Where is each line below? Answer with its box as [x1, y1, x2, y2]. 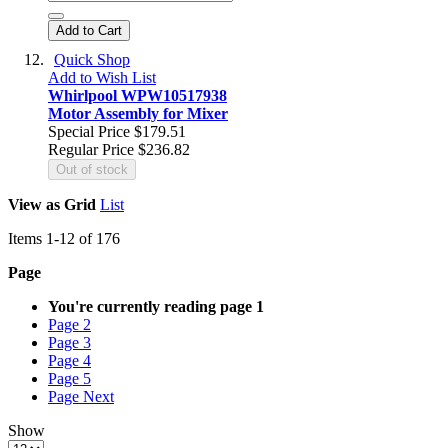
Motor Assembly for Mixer [48, 105, 228, 123]
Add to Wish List [48, 69, 156, 87]
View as [8, 196, 60, 214]
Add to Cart [56, 23, 122, 39]
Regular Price [48, 141, 134, 159]
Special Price [48, 123, 130, 141]
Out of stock [56, 162, 128, 178]
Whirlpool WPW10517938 [48, 87, 227, 105]
